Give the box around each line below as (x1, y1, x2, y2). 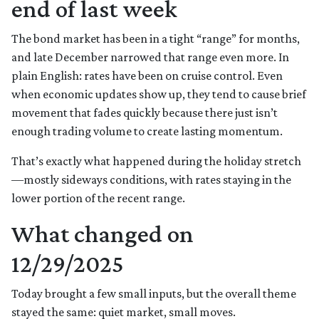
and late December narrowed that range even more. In (11, 50, 289, 65)
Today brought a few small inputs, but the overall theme (11, 286, 296, 301)
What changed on (11, 219, 194, 249)
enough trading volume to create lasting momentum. (11, 124, 283, 139)
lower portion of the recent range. (11, 191, 185, 206)
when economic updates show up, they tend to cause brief (11, 87, 306, 102)
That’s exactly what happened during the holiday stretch (11, 154, 301, 169)
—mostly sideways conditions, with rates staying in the (11, 172, 291, 187)
